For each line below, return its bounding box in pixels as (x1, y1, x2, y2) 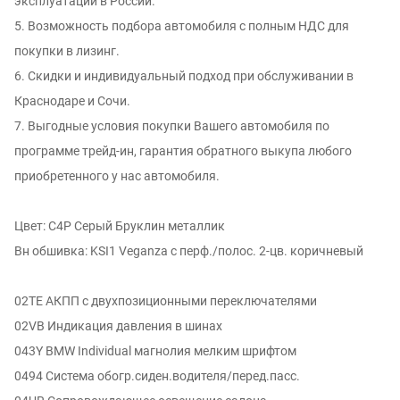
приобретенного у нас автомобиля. (14, 169, 220, 184)
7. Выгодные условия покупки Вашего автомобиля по (14, 119, 329, 134)
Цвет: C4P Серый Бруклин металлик (14, 219, 225, 234)
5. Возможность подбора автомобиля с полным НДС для (14, 19, 349, 34)
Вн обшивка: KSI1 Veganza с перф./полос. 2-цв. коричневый (14, 244, 363, 259)
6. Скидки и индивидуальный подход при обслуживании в (14, 69, 354, 84)
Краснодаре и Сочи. (14, 94, 130, 109)
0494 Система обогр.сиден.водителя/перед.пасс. (14, 369, 300, 384)
